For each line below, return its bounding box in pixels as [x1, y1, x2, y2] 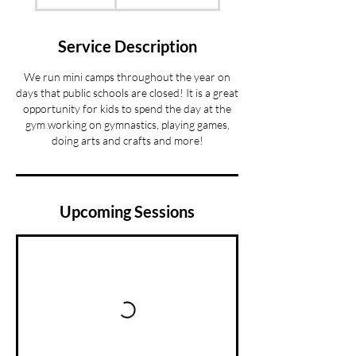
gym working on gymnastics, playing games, [25, 118, 230, 131]
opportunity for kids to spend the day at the [23, 102, 231, 115]
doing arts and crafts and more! [51, 133, 203, 147]
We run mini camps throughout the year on [24, 70, 230, 83]
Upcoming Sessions [60, 202, 195, 221]
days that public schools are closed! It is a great [16, 86, 238, 99]
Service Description [57, 37, 197, 56]
